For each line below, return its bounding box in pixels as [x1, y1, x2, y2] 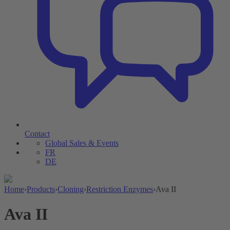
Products [27, 185, 55, 194]
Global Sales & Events [45, 139, 119, 147]
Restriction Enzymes [86, 185, 153, 194]
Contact [25, 129, 50, 138]
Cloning [57, 185, 84, 194]
